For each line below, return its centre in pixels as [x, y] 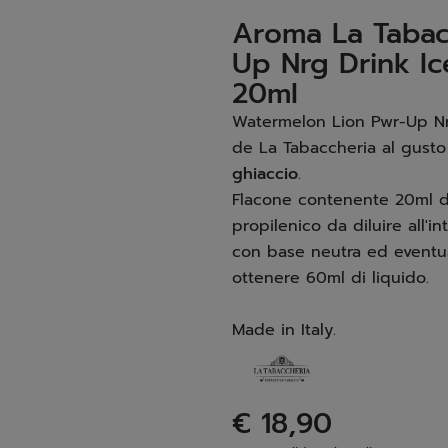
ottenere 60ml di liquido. [330, 277]
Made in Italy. [284, 329]
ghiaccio [265, 173]
